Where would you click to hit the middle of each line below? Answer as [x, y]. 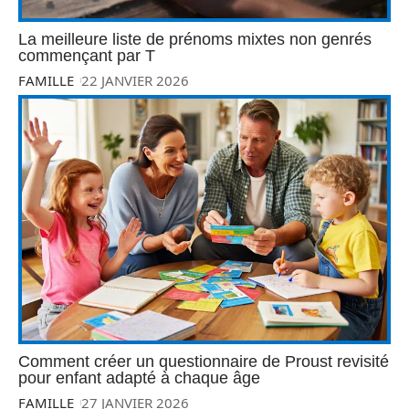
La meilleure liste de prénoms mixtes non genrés [195, 39]
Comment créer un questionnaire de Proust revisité [204, 361]
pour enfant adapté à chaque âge [139, 378]
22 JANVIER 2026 [136, 80]
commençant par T [87, 55]
